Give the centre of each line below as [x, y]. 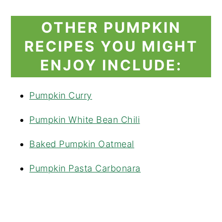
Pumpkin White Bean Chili [85, 120]
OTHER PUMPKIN [111, 28]
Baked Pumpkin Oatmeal [82, 144]
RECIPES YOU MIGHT [111, 46]
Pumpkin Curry [61, 95]
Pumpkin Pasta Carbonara [85, 168]
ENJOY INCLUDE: [111, 65]
